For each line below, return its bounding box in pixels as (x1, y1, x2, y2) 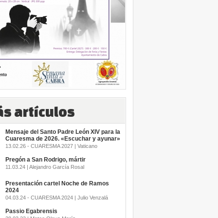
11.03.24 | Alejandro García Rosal (5, 164, 84, 170)
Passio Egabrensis (5, 208, 57, 215)
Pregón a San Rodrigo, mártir (5, 156, 86, 163)
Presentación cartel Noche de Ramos (5, 180, 109, 187)
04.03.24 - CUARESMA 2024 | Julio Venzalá (5, 195, 108, 200)
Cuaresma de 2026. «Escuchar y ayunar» (5, 135, 120, 142)
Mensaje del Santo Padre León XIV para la (5, 128, 120, 135)
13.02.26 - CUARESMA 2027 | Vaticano (5, 143, 97, 149)
